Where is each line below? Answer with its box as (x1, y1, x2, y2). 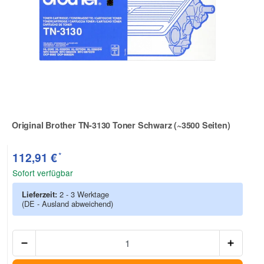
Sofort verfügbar (12, 166, 73, 179)
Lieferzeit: (22, 188, 60, 200)
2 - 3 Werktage (60, 188, 109, 200)
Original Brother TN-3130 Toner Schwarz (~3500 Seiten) (12, 118, 230, 131)
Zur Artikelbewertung (11, 126, 95, 138)
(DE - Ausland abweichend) (22, 197, 113, 209)
